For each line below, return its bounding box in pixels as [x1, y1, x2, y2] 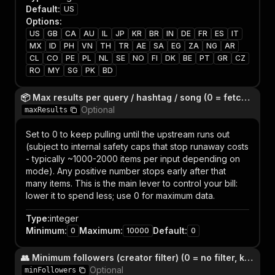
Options [26, 16, 60, 26]
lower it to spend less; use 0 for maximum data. [26, 190, 215, 201]
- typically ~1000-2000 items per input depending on [26, 153, 240, 164]
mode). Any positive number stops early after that [26, 166, 226, 176]
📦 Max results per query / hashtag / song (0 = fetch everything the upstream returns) [241, 92, 250, 103]
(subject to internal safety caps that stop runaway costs [26, 141, 249, 152]
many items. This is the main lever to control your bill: [26, 178, 238, 188]
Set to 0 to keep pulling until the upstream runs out [26, 129, 230, 139]
